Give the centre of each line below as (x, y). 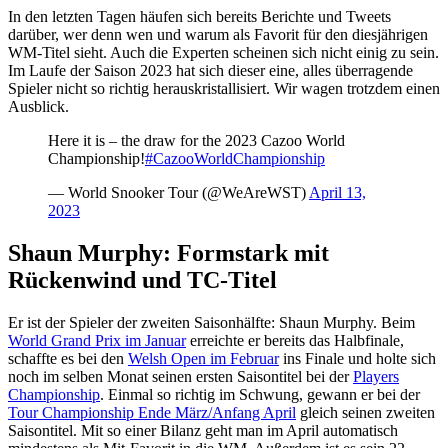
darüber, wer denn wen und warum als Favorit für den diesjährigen (218, 35)
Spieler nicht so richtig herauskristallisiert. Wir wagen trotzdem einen (224, 89)
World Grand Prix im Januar (97, 341)
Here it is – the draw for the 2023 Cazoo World (196, 141)
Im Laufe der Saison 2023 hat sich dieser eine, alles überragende (210, 71)
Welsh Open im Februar (203, 359)
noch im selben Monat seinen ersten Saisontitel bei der (180, 377)
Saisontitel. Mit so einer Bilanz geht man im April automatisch (203, 431)
